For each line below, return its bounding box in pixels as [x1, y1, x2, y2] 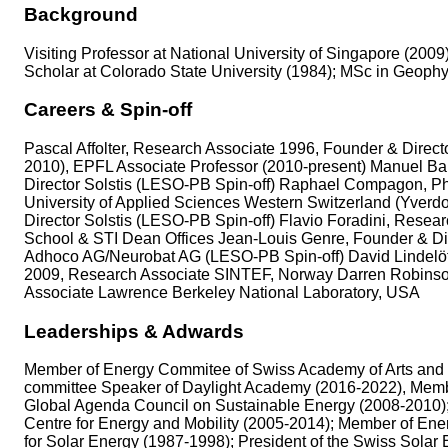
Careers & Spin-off [24, 99, 192, 121]
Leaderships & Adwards [24, 320, 244, 342]
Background [24, 3, 138, 25]
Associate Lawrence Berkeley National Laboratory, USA [24, 283, 420, 301]
